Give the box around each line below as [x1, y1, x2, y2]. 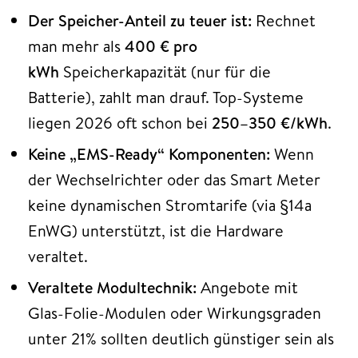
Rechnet [252, 10, 316, 32]
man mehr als [28, 35, 125, 58]
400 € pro [125, 35, 197, 58]
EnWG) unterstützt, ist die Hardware [28, 220, 284, 242]
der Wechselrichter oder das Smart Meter [28, 169, 320, 191]
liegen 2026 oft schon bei [28, 112, 212, 134]
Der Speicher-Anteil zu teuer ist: [28, 10, 252, 32]
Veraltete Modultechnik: [28, 276, 197, 299]
